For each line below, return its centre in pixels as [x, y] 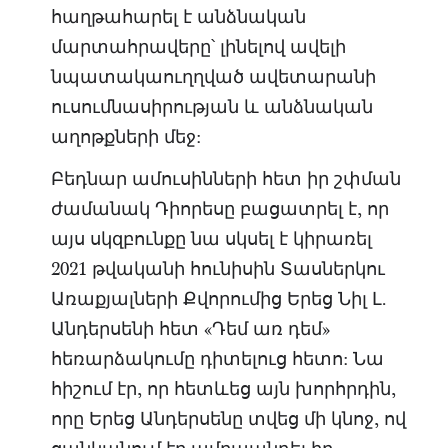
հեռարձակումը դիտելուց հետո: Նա [217, 359]
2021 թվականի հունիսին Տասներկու [217, 269]
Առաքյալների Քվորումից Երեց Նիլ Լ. [218, 299]
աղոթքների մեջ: [125, 137]
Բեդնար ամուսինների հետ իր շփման [225, 179]
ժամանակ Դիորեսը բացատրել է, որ [219, 209]
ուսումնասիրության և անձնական [211, 107]
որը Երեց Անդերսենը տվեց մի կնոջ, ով [228, 419]
